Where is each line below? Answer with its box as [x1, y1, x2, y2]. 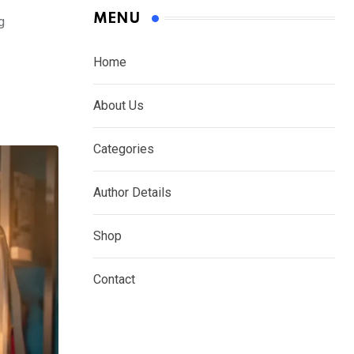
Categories [93, 141, 154, 156]
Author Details [93, 184, 171, 200]
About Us [93, 97, 144, 113]
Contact [93, 271, 135, 287]
